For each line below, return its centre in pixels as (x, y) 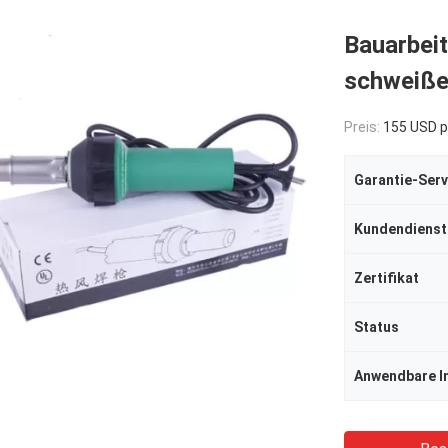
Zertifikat (386, 278)
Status (376, 327)
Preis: (363, 127)
